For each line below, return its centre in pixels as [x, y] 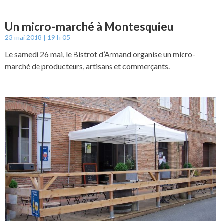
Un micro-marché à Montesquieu [89, 26]
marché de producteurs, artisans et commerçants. [87, 66]
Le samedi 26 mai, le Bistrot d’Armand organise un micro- [100, 54]
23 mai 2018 [24, 37]
